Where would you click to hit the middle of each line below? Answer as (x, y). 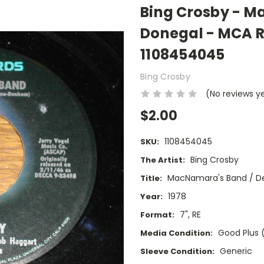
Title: (151, 179)
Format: (157, 215)
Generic (236, 251)
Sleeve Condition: (177, 252)
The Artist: (163, 160)
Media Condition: (176, 233)
